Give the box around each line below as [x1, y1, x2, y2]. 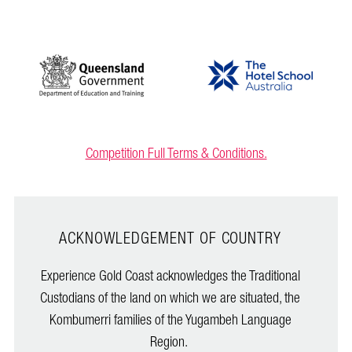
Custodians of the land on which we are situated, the [40, 285, 301, 312]
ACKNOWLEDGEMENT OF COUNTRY [59, 225, 282, 254]
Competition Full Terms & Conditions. [85, 141, 267, 167]
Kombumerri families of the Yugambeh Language [49, 307, 291, 334]
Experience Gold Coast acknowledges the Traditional [40, 263, 300, 290]
